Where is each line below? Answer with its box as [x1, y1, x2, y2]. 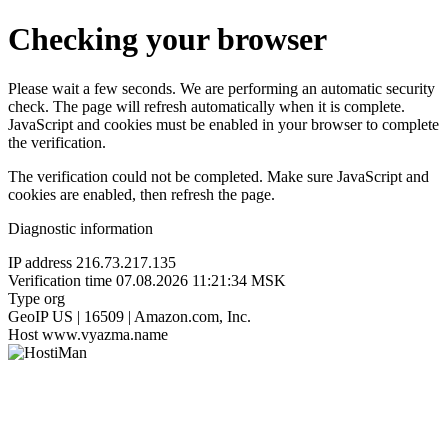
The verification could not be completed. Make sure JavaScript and [8, 167, 429, 185]
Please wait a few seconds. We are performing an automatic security [8, 79, 435, 97]
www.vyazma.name [42, 325, 168, 343]
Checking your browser [8, 21, 327, 58]
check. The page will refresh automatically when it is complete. [8, 97, 405, 115]
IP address [8, 253, 72, 271]
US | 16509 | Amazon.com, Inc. [52, 307, 251, 325]
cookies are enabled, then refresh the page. [8, 185, 275, 203]
